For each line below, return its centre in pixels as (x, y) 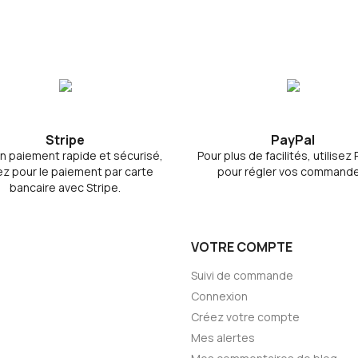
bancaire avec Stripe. (65, 187)
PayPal (293, 140)
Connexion (219, 296)
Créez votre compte (245, 317)
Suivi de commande (242, 275)
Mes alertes (223, 338)
